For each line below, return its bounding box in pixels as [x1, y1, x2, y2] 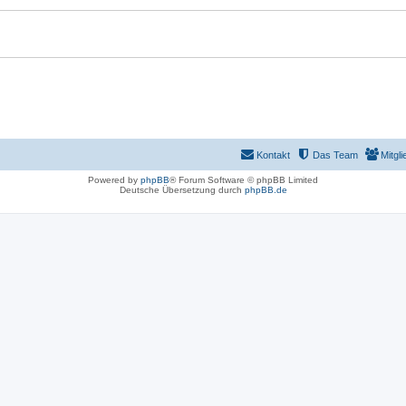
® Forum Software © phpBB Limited [169, 175, 318, 185]
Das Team [313, 150, 358, 160]
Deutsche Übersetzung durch [119, 185, 245, 195]
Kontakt [256, 150, 290, 160]
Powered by [88, 175, 140, 185]
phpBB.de [244, 185, 287, 195]
